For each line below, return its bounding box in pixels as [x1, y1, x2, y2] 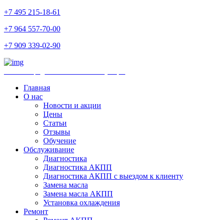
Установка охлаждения [43, 198, 120, 207]
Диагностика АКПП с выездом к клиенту [43, 172, 183, 180]
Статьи [43, 119, 67, 127]
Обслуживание [24, 145, 74, 154]
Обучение [43, 137, 76, 145]
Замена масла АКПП [43, 190, 113, 198]
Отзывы [43, 128, 70, 136]
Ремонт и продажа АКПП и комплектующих [4, 68, 125, 75]
